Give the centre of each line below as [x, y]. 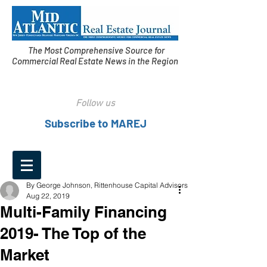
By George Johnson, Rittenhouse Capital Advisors [107, 185]
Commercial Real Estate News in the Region [96, 61]
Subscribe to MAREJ [95, 123]
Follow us [95, 104]
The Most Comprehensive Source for [96, 50]
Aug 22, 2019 [48, 196]
